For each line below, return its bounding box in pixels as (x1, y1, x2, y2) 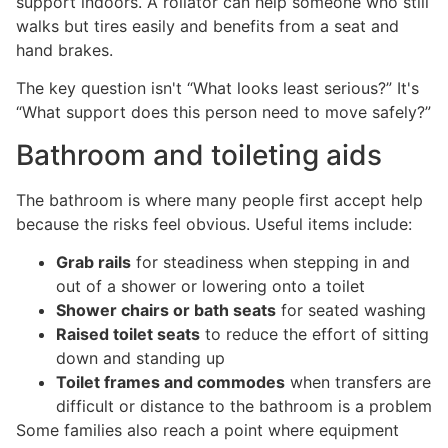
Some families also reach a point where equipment (16, 420, 399, 441)
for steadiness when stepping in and (131, 252, 410, 273)
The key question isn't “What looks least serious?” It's (16, 78, 419, 99)
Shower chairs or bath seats (56, 300, 276, 321)
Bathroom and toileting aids (16, 137, 382, 172)
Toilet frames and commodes (56, 372, 285, 393)
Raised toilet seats (56, 324, 200, 345)
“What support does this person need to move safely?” (16, 102, 431, 123)
